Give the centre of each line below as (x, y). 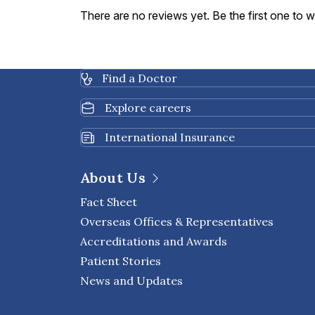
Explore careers (147, 107)
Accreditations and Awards (154, 241)
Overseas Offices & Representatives (177, 221)
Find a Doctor (138, 78)
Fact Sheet (109, 201)
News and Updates (131, 280)
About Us (113, 177)
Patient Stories (121, 261)
